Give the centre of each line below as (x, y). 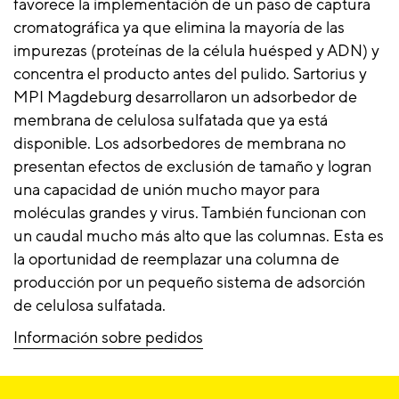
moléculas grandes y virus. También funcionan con (190, 213)
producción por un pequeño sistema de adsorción (189, 282)
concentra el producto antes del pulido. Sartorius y (190, 74)
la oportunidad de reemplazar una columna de (176, 259)
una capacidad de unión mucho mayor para (167, 190)
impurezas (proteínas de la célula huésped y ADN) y (196, 51)
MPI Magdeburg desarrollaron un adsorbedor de (185, 97)
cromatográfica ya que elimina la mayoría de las (179, 28)
